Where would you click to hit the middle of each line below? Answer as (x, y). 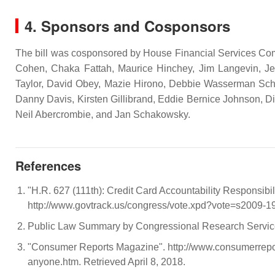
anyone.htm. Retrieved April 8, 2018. (108, 262)
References (48, 165)
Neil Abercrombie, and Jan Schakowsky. (103, 114)
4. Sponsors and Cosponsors (127, 26)
